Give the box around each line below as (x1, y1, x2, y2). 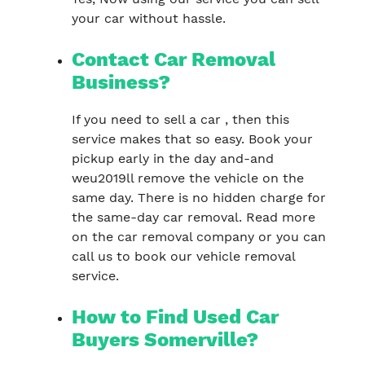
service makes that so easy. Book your (72, 130, 313, 147)
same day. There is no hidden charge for (72, 189, 326, 205)
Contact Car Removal (72, 47, 275, 71)
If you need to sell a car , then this (72, 111, 289, 127)
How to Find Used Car (72, 305, 279, 328)
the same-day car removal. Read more (72, 209, 315, 225)
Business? (72, 70, 170, 94)
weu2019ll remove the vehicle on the (72, 169, 304, 186)
